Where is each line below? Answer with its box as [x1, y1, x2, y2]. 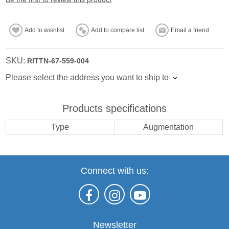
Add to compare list [91, 26, 145, 34]
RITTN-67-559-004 [27, 56, 89, 65]
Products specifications [62, 102, 167, 114]
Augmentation [143, 122, 194, 131]
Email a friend [171, 26, 210, 34]
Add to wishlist [25, 26, 65, 34]
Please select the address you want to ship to [6, 73, 169, 82]
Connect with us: [80, 165, 149, 176]
